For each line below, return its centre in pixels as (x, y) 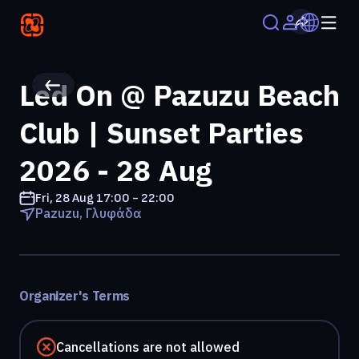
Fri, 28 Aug (65, 199)
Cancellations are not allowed (148, 347)
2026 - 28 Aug (116, 171)
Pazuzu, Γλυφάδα (89, 214)
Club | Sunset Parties (161, 133)
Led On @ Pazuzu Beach (179, 95)
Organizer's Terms (75, 296)
